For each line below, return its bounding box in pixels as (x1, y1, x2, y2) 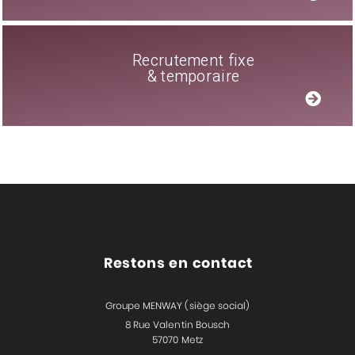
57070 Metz (152, 332, 203, 346)
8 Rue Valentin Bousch (125, 317, 230, 331)
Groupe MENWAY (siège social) (105, 298, 250, 312)
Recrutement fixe (132, 49, 255, 73)
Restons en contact (103, 254, 254, 273)
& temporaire (147, 65, 240, 89)
